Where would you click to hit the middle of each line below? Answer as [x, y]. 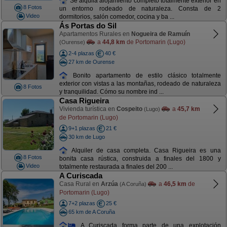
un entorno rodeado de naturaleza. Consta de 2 [140, 9]
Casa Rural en [80, 184]
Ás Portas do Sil [88, 26]
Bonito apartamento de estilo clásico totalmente [144, 75]
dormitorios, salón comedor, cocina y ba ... [117, 17]
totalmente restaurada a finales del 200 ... [116, 167]
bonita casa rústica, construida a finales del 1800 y [140, 159]
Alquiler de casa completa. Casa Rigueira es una [144, 150]
